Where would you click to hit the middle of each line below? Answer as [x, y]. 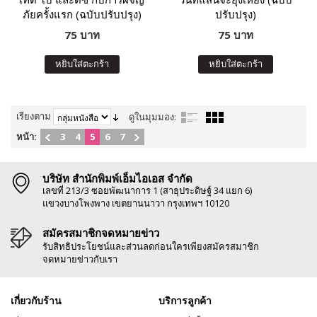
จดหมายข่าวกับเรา [80, 259]
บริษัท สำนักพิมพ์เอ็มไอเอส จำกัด [117, 178]
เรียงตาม [34, 116]
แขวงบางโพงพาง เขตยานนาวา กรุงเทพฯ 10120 [136, 203]
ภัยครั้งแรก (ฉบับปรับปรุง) [82, 14]
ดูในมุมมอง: [152, 117]
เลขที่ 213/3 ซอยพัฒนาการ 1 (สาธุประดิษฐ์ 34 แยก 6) [147, 190]
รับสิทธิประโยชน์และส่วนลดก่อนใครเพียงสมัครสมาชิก [151, 246]
